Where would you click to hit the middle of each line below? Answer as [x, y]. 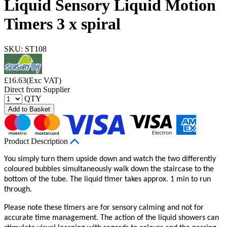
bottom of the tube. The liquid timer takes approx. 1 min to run [107, 179]
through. [18, 189]
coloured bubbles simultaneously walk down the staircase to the [109, 169]
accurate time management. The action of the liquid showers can [111, 218]
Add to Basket [29, 109]
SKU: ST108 [25, 49]
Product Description [36, 141]
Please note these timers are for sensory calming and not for [104, 207]
